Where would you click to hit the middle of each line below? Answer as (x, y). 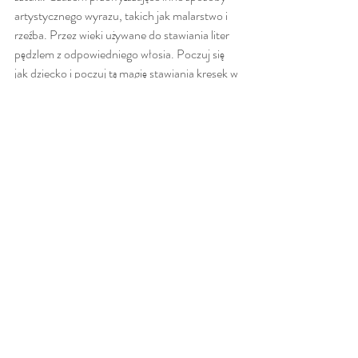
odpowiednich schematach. (82, 93)
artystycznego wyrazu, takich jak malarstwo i (122, 16)
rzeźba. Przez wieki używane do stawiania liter (123, 35)
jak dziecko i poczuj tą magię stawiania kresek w (127, 74)
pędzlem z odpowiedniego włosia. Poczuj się (121, 54)
